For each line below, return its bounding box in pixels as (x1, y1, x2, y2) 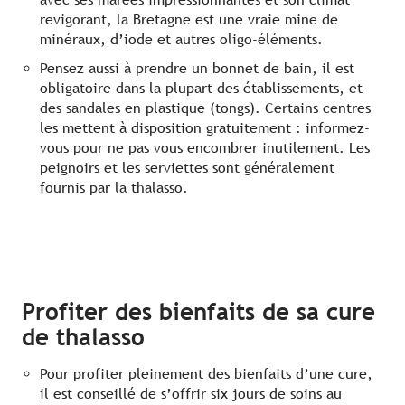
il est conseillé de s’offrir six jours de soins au (40, 385, 342, 403)
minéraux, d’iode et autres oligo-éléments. (40, 31, 323, 49)
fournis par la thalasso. (40, 179, 188, 197)
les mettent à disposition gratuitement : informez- (40, 119, 370, 137)
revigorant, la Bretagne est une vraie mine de (40, 11, 338, 29)
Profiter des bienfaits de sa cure (22, 298, 375, 326)
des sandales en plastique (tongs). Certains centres (40, 99, 371, 118)
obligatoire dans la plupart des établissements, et (40, 80, 363, 98)
